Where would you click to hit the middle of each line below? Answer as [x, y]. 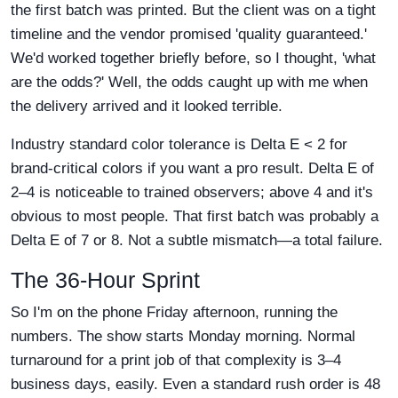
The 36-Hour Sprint [105, 280]
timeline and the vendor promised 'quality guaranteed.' [189, 35]
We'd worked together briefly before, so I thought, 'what [193, 59]
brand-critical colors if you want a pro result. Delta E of [192, 169]
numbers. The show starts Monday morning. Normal [183, 337]
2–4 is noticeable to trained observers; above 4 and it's [192, 193]
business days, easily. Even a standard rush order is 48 [195, 385]
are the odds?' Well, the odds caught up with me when [189, 83]
